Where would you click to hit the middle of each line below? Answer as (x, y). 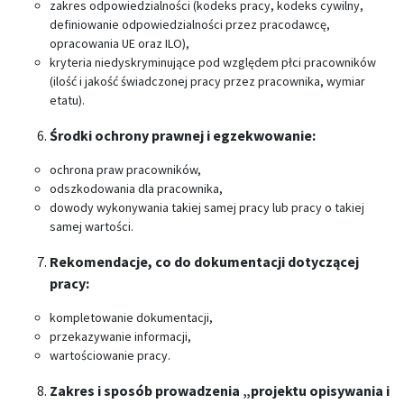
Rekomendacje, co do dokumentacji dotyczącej (204, 262)
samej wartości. (92, 226)
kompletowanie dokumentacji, (131, 317)
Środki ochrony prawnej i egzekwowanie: (183, 135)
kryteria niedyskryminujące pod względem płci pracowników (213, 62)
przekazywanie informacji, (120, 336)
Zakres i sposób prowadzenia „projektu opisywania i (220, 390)
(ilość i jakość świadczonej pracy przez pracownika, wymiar (207, 81)
